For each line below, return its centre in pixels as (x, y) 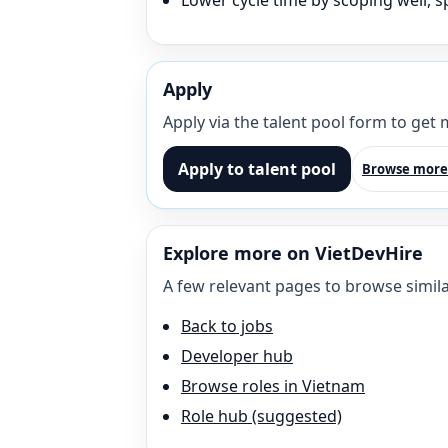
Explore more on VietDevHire (293, 253)
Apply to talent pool (257, 169)
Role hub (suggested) (261, 416)
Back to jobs (227, 326)
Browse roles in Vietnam (273, 386)
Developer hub (237, 356)
